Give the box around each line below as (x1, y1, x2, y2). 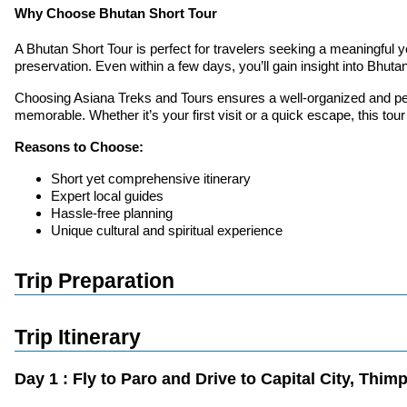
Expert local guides (51, 187, 164, 203)
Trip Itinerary (15, 325, 141, 349)
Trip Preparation (15, 269, 174, 293)
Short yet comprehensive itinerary (51, 170, 251, 186)
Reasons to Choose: (15, 138, 144, 154)
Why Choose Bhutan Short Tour (15, 5, 217, 21)
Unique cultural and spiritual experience (51, 222, 283, 238)
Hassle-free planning (51, 204, 173, 221)
